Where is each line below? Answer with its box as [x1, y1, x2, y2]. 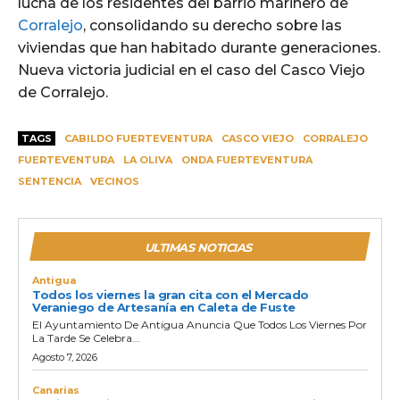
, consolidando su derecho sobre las [83, 17, 342, 35]
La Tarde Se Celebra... [32, 331, 140, 346]
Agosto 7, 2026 [32, 351, 97, 364]
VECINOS [90, 175, 139, 188]
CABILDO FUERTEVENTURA [64, 132, 212, 146]
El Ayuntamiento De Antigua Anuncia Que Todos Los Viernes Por [32, 318, 367, 332]
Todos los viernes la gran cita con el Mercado [32, 287, 309, 303]
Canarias [32, 384, 79, 397]
